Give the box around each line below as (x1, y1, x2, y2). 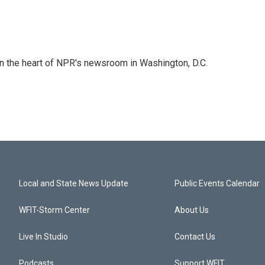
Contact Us (174, 232, 216, 241)
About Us (174, 205, 209, 215)
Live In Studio (19, 232, 68, 241)
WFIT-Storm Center (19, 205, 90, 215)
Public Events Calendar (174, 179, 260, 188)
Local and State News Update (19, 179, 128, 188)
